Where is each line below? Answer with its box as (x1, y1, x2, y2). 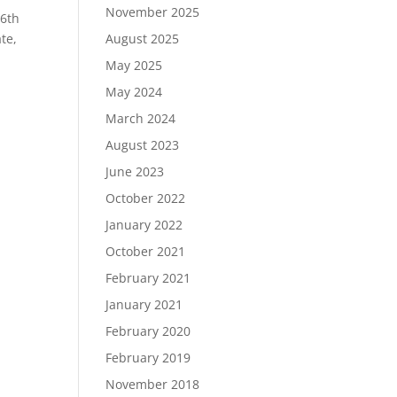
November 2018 (105, 376, 200, 393)
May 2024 (105, 83, 163, 100)
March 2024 (105, 110, 176, 127)
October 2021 (105, 243, 186, 260)
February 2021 (105, 269, 191, 286)
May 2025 (105, 57, 163, 74)
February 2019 (105, 349, 191, 366)
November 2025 (105, 4, 200, 20)
